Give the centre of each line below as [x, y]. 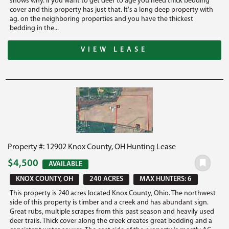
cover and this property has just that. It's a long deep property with [112, 10]
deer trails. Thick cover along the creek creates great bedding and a [111, 221]
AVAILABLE [66, 164]
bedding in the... [35, 28]
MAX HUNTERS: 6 [166, 179]
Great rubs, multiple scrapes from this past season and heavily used [112, 212]
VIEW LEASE [114, 50]
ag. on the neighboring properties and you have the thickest [102, 19]
